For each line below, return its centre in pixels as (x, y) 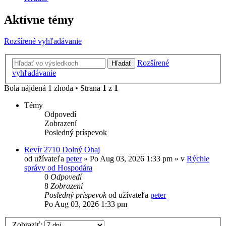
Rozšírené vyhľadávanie (43, 41)
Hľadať (121, 63)
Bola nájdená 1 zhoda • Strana (53, 88)
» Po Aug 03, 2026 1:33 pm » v (134, 158)
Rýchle (198, 158)
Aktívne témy (39, 20)
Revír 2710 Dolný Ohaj (62, 149)
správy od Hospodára (58, 167)
